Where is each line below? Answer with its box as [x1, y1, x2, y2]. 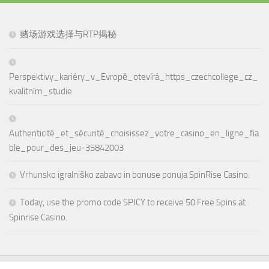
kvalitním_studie [9, 86, 72, 97]
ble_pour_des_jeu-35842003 [9, 142, 124, 154]
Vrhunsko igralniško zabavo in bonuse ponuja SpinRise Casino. [20, 169, 250, 181]
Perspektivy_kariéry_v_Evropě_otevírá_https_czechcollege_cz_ [9, 71, 258, 83]
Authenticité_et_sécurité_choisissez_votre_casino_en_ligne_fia [9, 128, 259, 139]
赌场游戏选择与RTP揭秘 [20, 29, 116, 40]
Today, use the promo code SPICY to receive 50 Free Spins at [20, 197, 246, 208]
